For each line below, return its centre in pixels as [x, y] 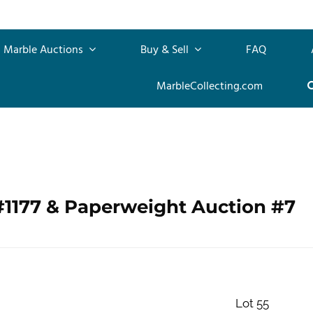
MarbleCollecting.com [209, 86]
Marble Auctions [45, 50]
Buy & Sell [166, 50]
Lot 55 [252, 303]
